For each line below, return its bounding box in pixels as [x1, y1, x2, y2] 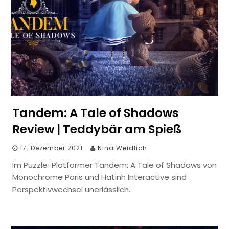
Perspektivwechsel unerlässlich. [12, 184, 130, 195]
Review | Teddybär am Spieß [12, 121, 181, 138]
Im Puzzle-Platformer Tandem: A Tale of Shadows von [12, 159, 217, 170]
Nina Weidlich [98, 143, 147, 152]
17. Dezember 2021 [20, 143, 83, 152]
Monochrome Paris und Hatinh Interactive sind [12, 171, 187, 182]
